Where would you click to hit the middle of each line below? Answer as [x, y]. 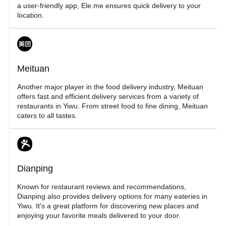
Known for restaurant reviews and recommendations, [102, 187]
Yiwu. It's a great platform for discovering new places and [108, 206]
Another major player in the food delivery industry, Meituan [110, 87]
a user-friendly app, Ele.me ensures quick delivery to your [109, 5]
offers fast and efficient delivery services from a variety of [108, 96]
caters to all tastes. [47, 115]
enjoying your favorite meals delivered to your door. [99, 216]
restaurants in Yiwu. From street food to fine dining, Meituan [112, 106]
